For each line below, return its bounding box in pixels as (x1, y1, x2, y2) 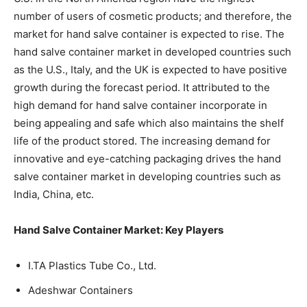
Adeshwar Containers (28, 283, 133, 297)
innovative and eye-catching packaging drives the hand (14, 151, 281, 165)
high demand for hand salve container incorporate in (14, 98, 267, 112)
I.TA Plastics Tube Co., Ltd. (28, 258, 156, 272)
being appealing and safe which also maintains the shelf (14, 116, 284, 130)
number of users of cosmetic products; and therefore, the (14, 9, 292, 23)
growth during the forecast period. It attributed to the (14, 80, 270, 94)
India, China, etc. (14, 187, 94, 201)
